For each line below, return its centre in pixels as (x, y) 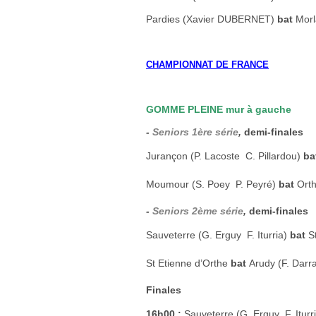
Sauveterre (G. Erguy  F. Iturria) (218, 235)
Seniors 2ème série (198, 211)
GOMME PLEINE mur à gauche (219, 109)
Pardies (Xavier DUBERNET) (212, 19)
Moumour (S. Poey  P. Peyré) (212, 184)
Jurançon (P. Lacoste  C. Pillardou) (225, 156)
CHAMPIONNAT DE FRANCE (207, 65)
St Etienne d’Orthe (188, 263)
